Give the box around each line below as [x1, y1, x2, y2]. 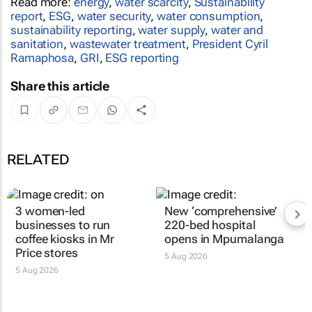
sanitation [10, 36, 64, 51]
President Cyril [192, 36, 269, 51]
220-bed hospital [164, 281, 256, 295]
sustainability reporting [10, 22, 132, 37]
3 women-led [15, 267, 85, 281]
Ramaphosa [10, 50, 75, 65]
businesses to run [15, 281, 111, 295]
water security [77, 8, 151, 23]
